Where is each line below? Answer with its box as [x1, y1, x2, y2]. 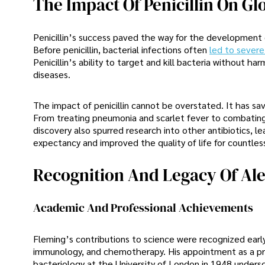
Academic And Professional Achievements [33, 199, 253, 216]
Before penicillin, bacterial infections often [33, 43, 209, 56]
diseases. [33, 68, 70, 81]
